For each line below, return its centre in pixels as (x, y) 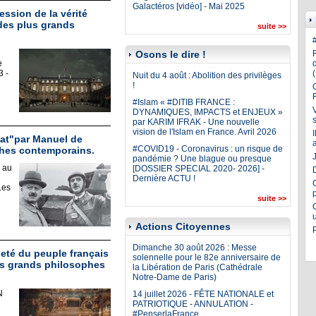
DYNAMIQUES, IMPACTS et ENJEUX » (207, 112)
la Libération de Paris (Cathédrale (197, 267)
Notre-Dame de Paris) (174, 277)
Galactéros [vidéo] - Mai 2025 (188, 6)
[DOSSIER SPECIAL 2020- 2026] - (198, 169)
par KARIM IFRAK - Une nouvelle (196, 122)
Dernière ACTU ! (164, 178)
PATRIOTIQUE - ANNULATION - (193, 304)
